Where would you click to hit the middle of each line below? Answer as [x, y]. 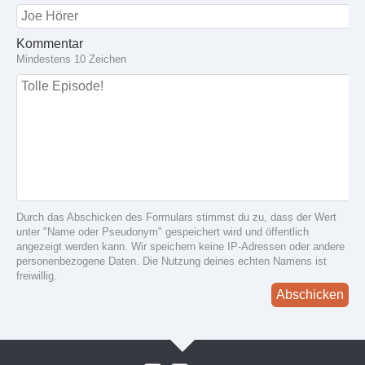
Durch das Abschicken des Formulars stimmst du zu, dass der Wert [176, 218]
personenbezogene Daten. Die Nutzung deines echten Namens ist [172, 262]
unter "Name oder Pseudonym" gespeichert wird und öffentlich [163, 232]
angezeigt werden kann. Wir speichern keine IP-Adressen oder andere [180, 247]
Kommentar [50, 44]
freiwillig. [37, 276]
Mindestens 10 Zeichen [71, 59]
